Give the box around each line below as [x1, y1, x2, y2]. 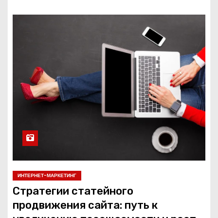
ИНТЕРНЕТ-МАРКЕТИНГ [18, 172, 76, 180]
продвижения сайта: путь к [13, 199, 158, 212]
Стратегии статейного [13, 184, 133, 198]
